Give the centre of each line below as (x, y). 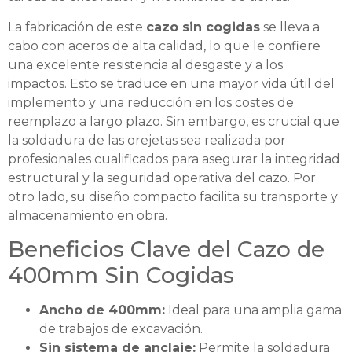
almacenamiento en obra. (88, 215)
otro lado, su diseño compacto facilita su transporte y (173, 196)
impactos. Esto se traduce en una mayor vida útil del (171, 83)
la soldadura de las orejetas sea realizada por (147, 140)
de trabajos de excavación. (121, 328)
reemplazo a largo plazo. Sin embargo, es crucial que (174, 121)
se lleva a (290, 27)
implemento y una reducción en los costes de (151, 102)
